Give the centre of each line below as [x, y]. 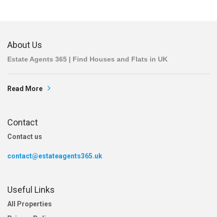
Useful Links [31, 190]
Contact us [25, 137]
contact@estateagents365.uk [55, 156]
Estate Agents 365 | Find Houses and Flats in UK [87, 59]
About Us [25, 45]
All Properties [30, 204]
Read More [25, 89]
